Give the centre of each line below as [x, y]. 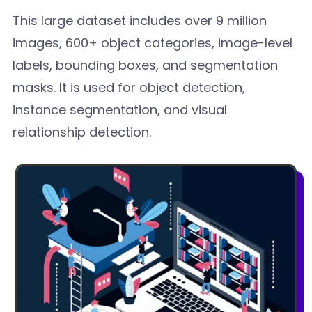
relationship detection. [82, 132]
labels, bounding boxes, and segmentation [146, 65]
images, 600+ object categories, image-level [153, 42]
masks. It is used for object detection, [129, 87]
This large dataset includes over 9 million [140, 20]
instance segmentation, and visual [120, 109]
